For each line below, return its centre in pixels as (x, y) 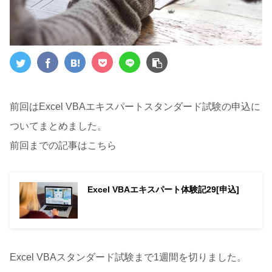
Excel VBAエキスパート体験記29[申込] (163, 190)
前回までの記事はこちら (63, 145)
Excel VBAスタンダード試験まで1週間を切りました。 (128, 257)
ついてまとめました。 (58, 126)
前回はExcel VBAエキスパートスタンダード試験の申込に (135, 106)
